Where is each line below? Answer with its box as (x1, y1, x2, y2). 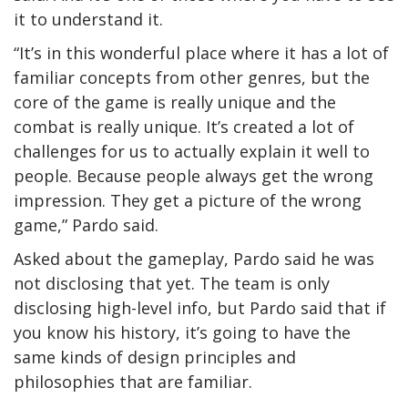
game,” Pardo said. (14, 214, 158, 237)
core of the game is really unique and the (14, 91, 336, 114)
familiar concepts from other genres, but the (14, 66, 370, 89)
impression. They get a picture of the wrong (14, 189, 362, 212)
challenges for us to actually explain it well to (14, 140, 370, 163)
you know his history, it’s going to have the (14, 321, 351, 344)
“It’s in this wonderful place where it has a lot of (14, 42, 389, 65)
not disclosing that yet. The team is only (14, 272, 330, 295)
